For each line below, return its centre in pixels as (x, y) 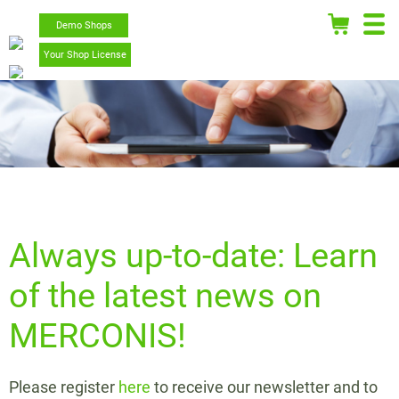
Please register (64, 387)
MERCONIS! (98, 335)
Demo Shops (84, 25)
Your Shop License (85, 55)
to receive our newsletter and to (264, 387)
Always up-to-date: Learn (193, 255)
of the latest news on (165, 295)
